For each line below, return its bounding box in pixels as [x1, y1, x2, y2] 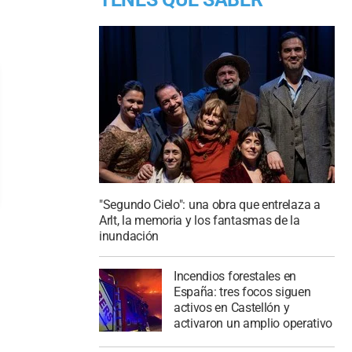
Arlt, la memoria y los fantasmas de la [99, 213, 300, 229]
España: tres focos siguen [173, 284, 311, 300]
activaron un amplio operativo [173, 316, 333, 332]
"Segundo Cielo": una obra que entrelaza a [99, 197, 321, 213]
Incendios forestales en [173, 269, 296, 284]
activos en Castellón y [173, 300, 290, 316]
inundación [99, 229, 159, 244]
